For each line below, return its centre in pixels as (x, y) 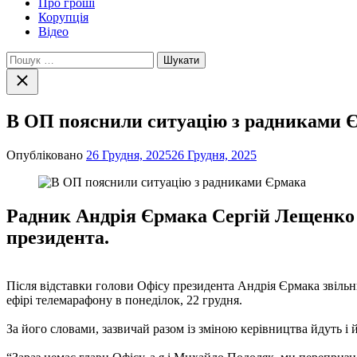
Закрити (31, 76)
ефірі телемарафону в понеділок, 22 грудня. (124, 300)
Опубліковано (46, 155)
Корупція (63, 17)
